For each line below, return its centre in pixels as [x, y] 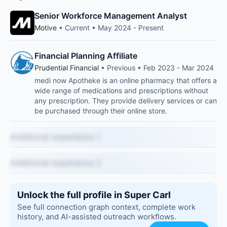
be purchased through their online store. [101, 111]
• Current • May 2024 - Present [110, 28]
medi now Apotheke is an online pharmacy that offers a [126, 80]
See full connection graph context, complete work [106, 207]
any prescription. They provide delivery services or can [126, 101]
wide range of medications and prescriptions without [121, 90]
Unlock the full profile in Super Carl [94, 195]
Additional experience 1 [55, 137]
